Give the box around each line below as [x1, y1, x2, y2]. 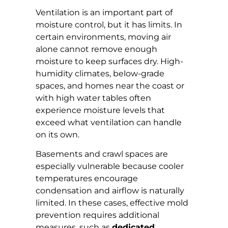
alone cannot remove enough [36, 44, 157, 54]
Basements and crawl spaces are [36, 149, 168, 159]
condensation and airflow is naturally [36, 186, 184, 196]
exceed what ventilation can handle [36, 117, 182, 127]
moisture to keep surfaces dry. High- [36, 56, 183, 66]
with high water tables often [36, 93, 151, 103]
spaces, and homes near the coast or [36, 80, 184, 91]
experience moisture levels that [36, 105, 165, 115]
